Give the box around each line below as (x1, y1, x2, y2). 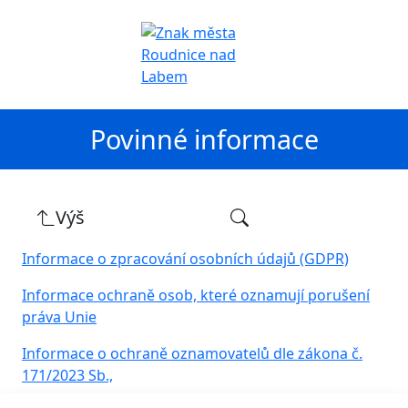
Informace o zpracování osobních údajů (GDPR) (22, 249, 349, 269)
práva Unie (22, 307, 97, 327)
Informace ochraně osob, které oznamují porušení (22, 285, 370, 305)
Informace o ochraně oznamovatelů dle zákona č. (22, 343, 362, 363)
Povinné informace (89, 121, 319, 157)
